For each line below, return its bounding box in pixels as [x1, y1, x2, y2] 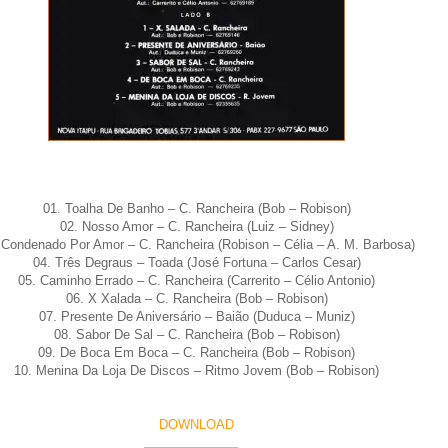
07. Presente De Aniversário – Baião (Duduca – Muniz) [38, 308, 355, 324]
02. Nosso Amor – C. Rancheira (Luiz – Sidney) [59, 218, 334, 234]
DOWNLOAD [159, 416, 234, 432]
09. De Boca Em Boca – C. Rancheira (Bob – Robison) [38, 344, 355, 360]
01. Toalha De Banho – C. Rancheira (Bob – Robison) [42, 200, 351, 216]
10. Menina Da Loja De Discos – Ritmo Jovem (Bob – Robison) [14, 362, 379, 378]
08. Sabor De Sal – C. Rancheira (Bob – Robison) [53, 326, 340, 342]
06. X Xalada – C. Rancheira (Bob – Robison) [65, 290, 328, 306]
